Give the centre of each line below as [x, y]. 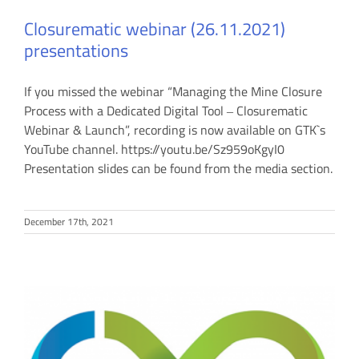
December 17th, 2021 [69, 221]
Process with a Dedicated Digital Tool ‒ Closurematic [166, 110]
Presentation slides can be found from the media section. [178, 168]
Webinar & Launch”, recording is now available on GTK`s [175, 129]
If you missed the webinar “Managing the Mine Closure [173, 91]
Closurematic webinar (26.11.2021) [155, 28]
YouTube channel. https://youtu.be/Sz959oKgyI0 [154, 149]
